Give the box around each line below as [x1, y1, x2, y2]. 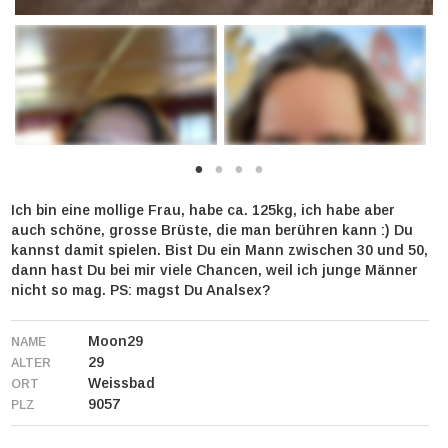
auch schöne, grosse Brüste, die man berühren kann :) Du [11, 222, 413, 238]
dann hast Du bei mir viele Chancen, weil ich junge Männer [11, 262, 418, 278]
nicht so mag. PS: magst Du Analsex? [11, 282, 270, 298]
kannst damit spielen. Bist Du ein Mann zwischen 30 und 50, [11, 242, 428, 258]
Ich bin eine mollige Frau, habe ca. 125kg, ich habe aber [11, 202, 395, 218]
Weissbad [88, 375, 155, 391]
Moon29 [88, 333, 143, 349]
